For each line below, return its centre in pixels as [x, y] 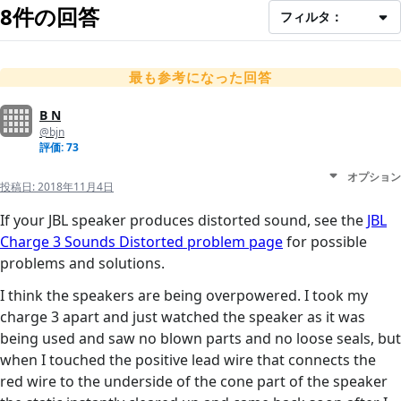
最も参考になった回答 [200, 77]
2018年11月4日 [76, 187]
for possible [325, 242]
